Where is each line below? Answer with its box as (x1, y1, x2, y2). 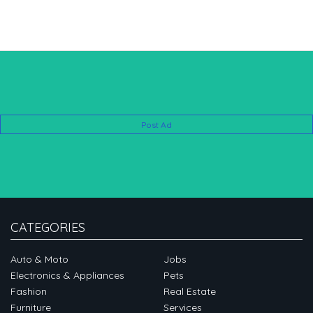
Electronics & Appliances (10, 269, 124, 282)
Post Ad (141, 119, 172, 130)
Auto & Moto (10, 253, 68, 265)
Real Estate (163, 285, 216, 298)
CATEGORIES (10, 219, 85, 235)
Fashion (10, 285, 47, 298)
